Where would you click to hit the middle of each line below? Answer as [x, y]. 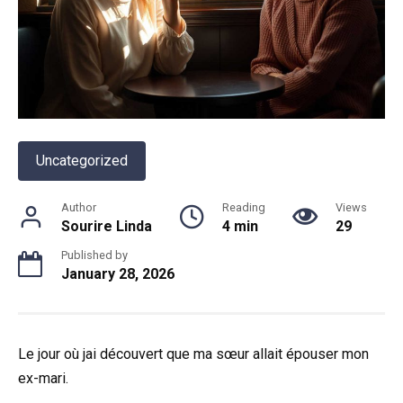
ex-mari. [43, 379]
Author [79, 208]
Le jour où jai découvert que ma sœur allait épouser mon [193, 354]
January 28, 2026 [118, 274]
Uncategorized [82, 161]
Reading [244, 208]
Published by [94, 255]
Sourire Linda [107, 227]
